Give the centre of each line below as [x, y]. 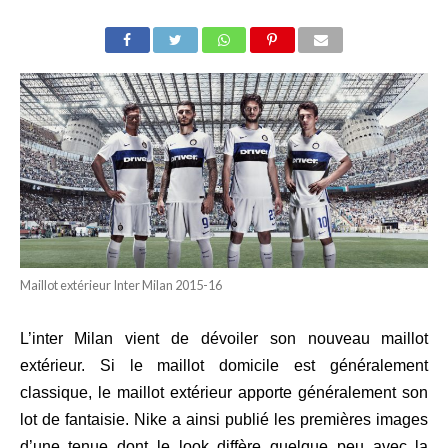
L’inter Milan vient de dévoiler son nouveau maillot [224, 338]
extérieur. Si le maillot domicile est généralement [224, 365]
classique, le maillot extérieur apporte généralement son [224, 392]
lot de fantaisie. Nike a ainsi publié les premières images [224, 419]
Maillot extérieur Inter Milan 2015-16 [120, 284]
